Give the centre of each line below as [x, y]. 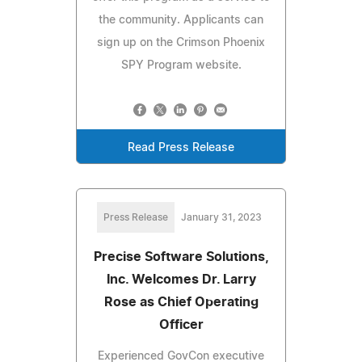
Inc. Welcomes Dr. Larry [181, 279]
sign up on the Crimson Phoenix [181, 42]
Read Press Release [181, 147]
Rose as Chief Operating [181, 302]
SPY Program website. [181, 65]
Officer [181, 324]
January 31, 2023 [221, 217]
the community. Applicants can [181, 20]
